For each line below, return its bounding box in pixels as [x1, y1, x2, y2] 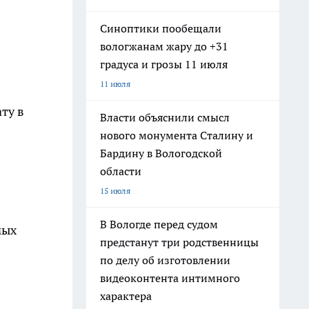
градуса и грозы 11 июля [100, 57, 228, 71]
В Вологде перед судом [100, 217, 218, 231]
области [100, 164, 141, 178]
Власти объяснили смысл [100, 110, 230, 124]
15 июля [100, 186, 130, 196]
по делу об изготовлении [100, 253, 230, 267]
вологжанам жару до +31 [100, 39, 228, 53]
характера [100, 289, 152, 303]
